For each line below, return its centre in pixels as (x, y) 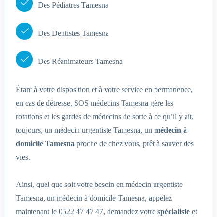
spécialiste (174, 212)
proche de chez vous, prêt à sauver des (134, 144)
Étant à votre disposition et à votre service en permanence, (104, 90)
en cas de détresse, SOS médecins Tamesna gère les (95, 103)
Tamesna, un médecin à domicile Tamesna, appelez (94, 198)
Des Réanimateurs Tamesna (80, 62)
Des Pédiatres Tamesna (73, 5)
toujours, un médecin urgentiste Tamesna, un (85, 130)
